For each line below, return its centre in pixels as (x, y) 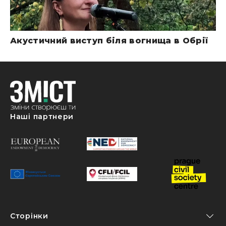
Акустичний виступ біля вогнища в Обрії (109, 40)
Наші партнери (42, 116)
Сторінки (29, 216)
